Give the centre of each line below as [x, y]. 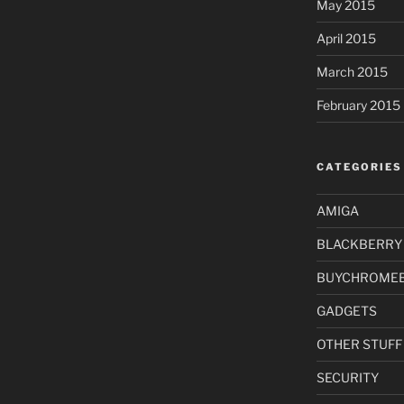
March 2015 [352, 71]
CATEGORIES [359, 166]
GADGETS [346, 310]
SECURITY [347, 377]
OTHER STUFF [359, 344]
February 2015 [358, 105]
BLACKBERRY [359, 243]
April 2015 [346, 38]
